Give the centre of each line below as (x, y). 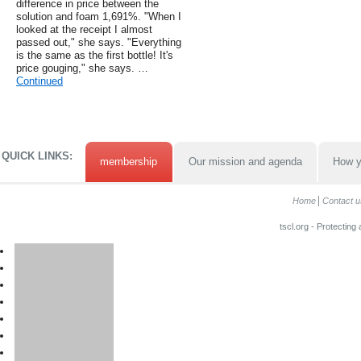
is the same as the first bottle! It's (95, 56)
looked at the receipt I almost (84, 30)
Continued (39, 81)
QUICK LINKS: (37, 156)
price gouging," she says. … (82, 68)
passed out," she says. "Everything (99, 43)
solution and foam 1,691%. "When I (99, 17)
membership (129, 162)
